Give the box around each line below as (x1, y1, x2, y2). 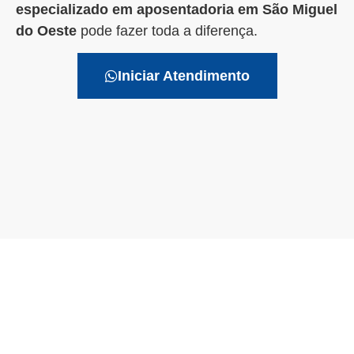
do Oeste (16, 22, 77, 39)
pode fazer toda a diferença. (77, 22, 258, 39)
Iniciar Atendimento (117, 68, 250, 85)
